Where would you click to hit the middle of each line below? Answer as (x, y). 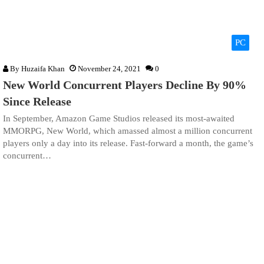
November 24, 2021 (109, 69)
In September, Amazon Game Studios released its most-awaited (119, 119)
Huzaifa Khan (43, 69)
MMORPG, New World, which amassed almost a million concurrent (128, 131)
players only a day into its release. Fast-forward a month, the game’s (128, 143)
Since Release (37, 102)
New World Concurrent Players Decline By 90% (125, 85)
